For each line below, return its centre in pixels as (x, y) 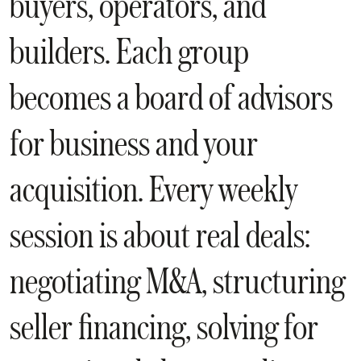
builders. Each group (129, 51)
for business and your (134, 143)
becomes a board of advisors (171, 97)
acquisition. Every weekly (154, 189)
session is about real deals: (160, 234)
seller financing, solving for (164, 326)
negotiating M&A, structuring (177, 280)
